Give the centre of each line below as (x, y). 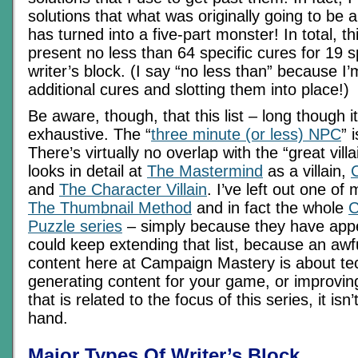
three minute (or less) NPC (246, 134)
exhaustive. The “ (89, 134)
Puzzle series (75, 226)
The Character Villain (133, 189)
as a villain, (307, 171)
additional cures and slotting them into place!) (189, 89)
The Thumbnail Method (110, 208)
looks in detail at (88, 171)
